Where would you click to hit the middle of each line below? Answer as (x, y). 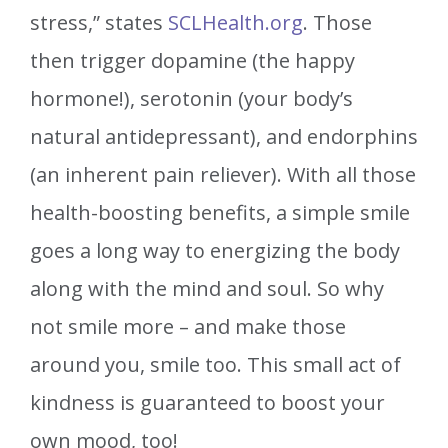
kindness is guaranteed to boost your (207, 403)
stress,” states (99, 23)
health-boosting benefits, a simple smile (220, 213)
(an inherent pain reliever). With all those (223, 175)
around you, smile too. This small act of (215, 365)
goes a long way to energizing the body (215, 251)
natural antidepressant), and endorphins (224, 137)
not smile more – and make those (188, 327)
